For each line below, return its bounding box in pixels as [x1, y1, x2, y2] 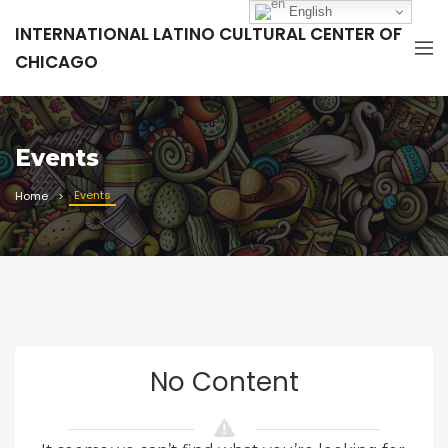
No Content [149, 364, 299, 400]
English [285, 3, 333, 19]
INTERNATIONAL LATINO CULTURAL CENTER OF [15, 22, 402, 46]
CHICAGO [15, 50, 98, 74]
